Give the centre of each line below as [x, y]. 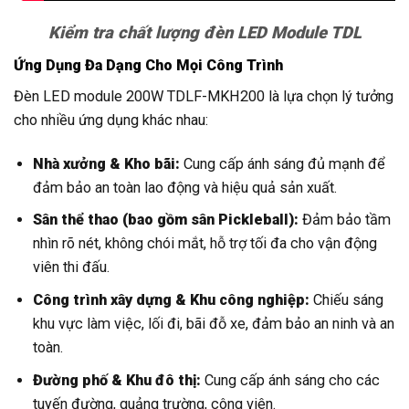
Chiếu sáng [347, 300]
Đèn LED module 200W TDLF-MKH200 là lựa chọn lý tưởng [204, 97]
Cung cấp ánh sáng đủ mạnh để [283, 163]
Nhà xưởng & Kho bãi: [107, 163]
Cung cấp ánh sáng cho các [291, 380]
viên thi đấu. [72, 267]
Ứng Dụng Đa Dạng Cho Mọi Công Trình [148, 66]
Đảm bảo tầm [345, 220]
